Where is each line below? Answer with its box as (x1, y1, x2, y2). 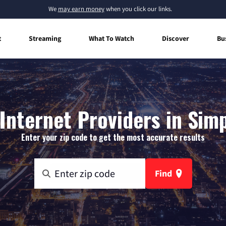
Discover (162, 33, 189, 43)
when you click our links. (104, 5, 172, 13)
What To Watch (89, 33, 134, 43)
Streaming (29, 33, 61, 43)
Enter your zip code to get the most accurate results (21, 131, 205, 143)
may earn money (58, 5, 104, 13)
